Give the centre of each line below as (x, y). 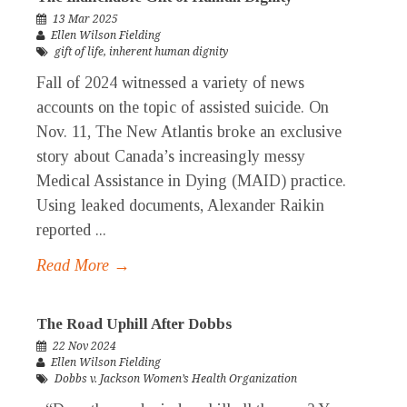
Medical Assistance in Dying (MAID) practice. (191, 181)
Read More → (83, 266)
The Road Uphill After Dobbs (134, 324)
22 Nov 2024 (84, 347)
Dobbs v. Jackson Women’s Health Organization (176, 379)
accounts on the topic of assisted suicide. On (183, 108)
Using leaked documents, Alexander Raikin (180, 206)
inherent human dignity (169, 52)
